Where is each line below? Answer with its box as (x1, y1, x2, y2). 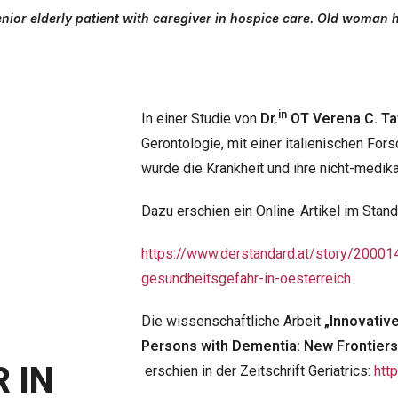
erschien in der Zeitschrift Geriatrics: (141, 362, 374, 380)
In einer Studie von (141, 110, 260, 128)
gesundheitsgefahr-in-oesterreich (141, 270, 351, 288)
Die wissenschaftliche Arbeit (141, 313, 324, 330)
